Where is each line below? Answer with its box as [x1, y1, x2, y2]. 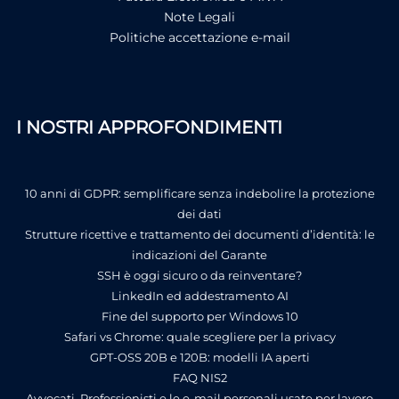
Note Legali [164, 9, 235, 24]
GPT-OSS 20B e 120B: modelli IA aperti [89, 349, 310, 364]
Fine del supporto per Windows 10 [101, 308, 298, 323]
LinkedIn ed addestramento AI [110, 288, 289, 303]
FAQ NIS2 [172, 370, 227, 385]
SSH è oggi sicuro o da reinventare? [97, 267, 302, 282]
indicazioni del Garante [132, 247, 267, 262]
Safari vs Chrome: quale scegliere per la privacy [63, 329, 336, 344]
